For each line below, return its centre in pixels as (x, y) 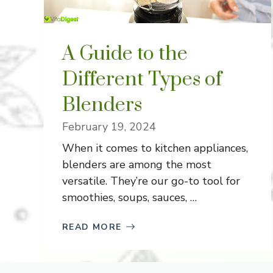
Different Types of (142, 79)
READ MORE (92, 227)
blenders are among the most (137, 164)
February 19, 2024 (109, 126)
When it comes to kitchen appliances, (155, 148)
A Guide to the (125, 54)
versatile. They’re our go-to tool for (151, 181)
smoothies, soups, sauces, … (129, 197)
